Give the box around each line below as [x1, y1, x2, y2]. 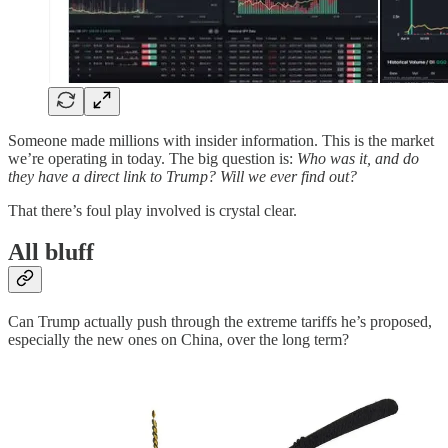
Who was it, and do [297, 149, 419, 167]
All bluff [8, 239, 94, 266]
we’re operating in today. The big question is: [8, 149, 297, 167]
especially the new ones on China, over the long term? [8, 331, 349, 349]
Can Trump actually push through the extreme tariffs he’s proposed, [8, 313, 432, 331]
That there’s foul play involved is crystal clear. [8, 201, 297, 219]
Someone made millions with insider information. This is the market [8, 131, 434, 149]
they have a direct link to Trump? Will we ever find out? [8, 167, 357, 185]
